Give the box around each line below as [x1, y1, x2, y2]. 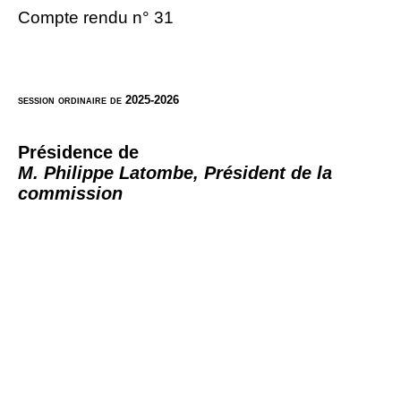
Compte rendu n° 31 [18, 7, 174, 27]
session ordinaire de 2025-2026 [18, 93, 179, 107]
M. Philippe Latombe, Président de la [18, 163, 332, 183]
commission [18, 183, 123, 204]
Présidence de [18, 142, 139, 163]
